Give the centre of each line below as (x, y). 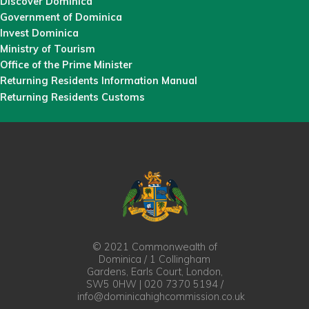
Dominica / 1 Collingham (154, 259)
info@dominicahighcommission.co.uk (161, 296)
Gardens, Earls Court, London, (154, 271)
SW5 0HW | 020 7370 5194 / (154, 284)
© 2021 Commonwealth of (154, 247)
